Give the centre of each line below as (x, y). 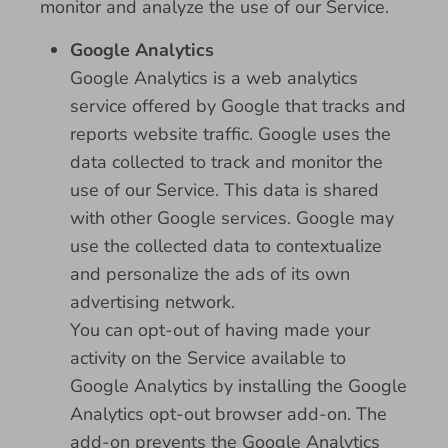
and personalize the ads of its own (210, 274)
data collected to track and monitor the (226, 162)
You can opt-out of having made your (220, 330)
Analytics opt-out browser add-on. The (228, 414)
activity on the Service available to (208, 358)
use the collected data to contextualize (226, 246)
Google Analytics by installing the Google (238, 386)
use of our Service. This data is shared (224, 190)
